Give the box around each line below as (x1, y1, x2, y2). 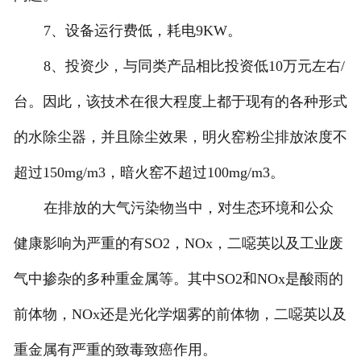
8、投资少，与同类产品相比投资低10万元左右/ (43, 58, 345, 75)
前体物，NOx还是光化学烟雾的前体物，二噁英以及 (13, 306, 346, 323)
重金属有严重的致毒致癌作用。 (13, 342, 217, 359)
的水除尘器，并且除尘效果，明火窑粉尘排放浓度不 (13, 129, 347, 146)
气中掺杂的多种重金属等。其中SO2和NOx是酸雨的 (13, 271, 343, 288)
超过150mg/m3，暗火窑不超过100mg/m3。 (13, 164, 284, 181)
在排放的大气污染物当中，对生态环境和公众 (43, 200, 334, 217)
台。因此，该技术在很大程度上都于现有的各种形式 (13, 93, 347, 110)
